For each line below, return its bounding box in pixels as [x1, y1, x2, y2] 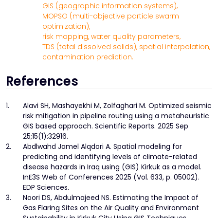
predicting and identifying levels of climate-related [23, 152, 197, 162]
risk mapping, [42, 32, 89, 42]
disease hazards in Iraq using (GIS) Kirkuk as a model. [23, 162, 201, 172]
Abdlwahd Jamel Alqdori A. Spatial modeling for [23, 142, 182, 152]
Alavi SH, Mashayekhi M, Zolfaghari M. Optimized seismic [23, 101, 212, 111]
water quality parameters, [91, 32, 181, 42]
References [6, 73, 78, 91]
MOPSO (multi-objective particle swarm [42, 11, 179, 21]
